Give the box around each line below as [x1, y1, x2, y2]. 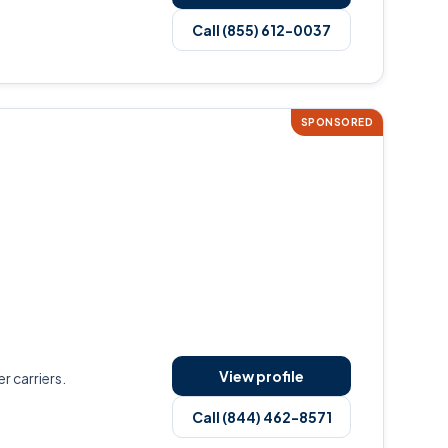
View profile [219, 367, 305, 385]
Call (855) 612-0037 [192, 21, 332, 39]
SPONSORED [300, 116, 373, 128]
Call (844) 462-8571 [191, 408, 332, 426]
